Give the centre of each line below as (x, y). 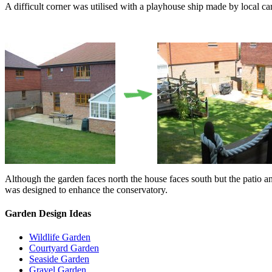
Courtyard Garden (64, 248)
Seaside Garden (59, 259)
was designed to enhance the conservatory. (86, 189)
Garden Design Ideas (48, 213)
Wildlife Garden (60, 237)
